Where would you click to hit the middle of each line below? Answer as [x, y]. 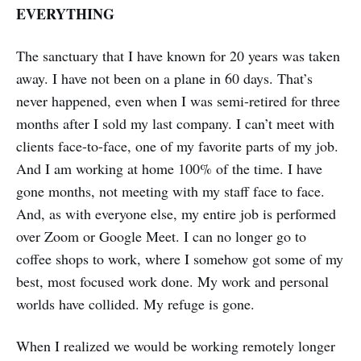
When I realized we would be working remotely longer [176, 345]
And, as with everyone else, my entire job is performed [176, 213]
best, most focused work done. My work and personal [172, 281]
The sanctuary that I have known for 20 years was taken [178, 55]
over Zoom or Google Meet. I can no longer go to [161, 236]
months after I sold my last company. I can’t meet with [175, 123]
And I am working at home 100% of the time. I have [169, 168]
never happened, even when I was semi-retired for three [178, 100]
